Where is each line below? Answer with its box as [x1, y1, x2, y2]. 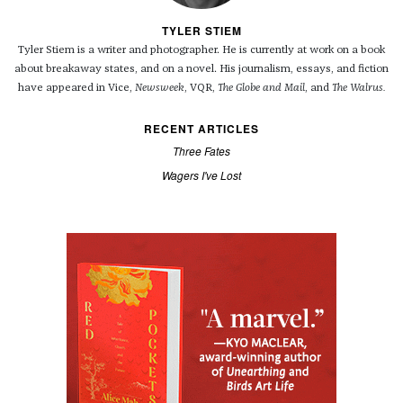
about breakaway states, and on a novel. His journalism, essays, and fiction [14, 64, 389, 76]
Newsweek [134, 83, 184, 94]
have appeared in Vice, [17, 83, 135, 94]
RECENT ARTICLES [144, 121, 259, 138]
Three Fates [173, 143, 230, 159]
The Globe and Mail [217, 83, 305, 94]
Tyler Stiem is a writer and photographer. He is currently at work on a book [18, 45, 385, 57]
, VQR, [184, 83, 218, 94]
